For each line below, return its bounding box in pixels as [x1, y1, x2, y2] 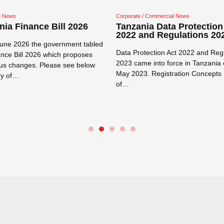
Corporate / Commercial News [116, 13, 189, 19]
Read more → [115, 99, 149, 105]
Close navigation [111, 176, 164, 183]
